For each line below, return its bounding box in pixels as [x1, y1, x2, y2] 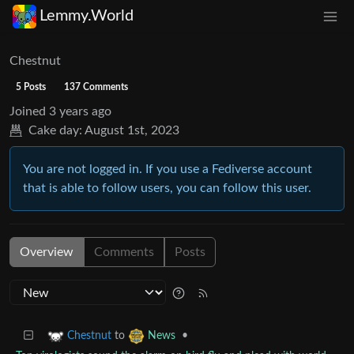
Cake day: [28, 123, 82, 137]
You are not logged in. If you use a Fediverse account [23, 162, 312, 175]
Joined [9, 104, 46, 118]
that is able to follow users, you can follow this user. [23, 181, 311, 194]
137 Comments [64, 81, 129, 92]
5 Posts [15, 81, 46, 92]
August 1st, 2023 [85, 123, 179, 137]
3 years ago [49, 104, 111, 118]
